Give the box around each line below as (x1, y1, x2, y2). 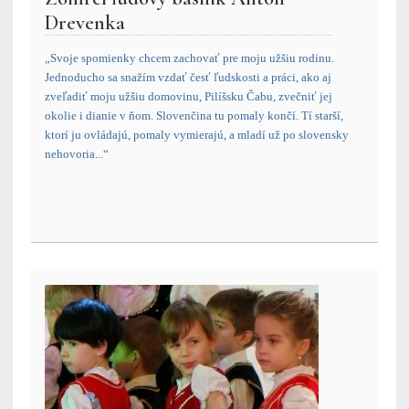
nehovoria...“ (45, 147, 109, 162)
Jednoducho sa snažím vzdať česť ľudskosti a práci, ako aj (45, 70, 331, 85)
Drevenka (45, 10, 125, 36)
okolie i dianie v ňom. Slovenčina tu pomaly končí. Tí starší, (45, 109, 343, 123)
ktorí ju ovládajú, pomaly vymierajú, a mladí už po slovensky (45, 128, 349, 142)
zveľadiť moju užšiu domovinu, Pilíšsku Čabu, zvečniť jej (45, 89, 332, 104)
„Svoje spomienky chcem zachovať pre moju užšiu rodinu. (45, 51, 334, 66)
